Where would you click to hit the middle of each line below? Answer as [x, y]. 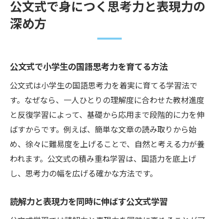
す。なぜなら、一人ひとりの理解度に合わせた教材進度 [107, 100]
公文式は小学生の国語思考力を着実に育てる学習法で [104, 85]
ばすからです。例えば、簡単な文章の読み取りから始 [103, 129]
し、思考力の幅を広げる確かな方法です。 [84, 173]
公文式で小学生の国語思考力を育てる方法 [89, 66]
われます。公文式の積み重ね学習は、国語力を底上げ [103, 159]
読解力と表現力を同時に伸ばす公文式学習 [89, 201]
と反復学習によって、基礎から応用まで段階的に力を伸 [107, 115]
